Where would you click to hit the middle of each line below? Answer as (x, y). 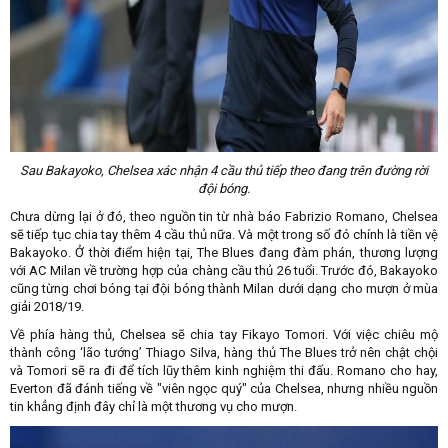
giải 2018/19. (48, 306)
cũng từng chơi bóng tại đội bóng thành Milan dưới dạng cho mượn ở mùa (224, 288)
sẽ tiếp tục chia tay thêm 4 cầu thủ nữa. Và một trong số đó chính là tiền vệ (224, 234)
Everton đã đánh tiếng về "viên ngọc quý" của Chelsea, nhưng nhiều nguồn (224, 388)
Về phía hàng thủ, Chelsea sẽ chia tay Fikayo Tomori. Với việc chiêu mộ (224, 334)
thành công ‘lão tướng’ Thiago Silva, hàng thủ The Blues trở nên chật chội (224, 352)
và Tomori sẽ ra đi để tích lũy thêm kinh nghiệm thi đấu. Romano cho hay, (224, 370)
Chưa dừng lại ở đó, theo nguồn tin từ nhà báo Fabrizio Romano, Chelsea (224, 216)
